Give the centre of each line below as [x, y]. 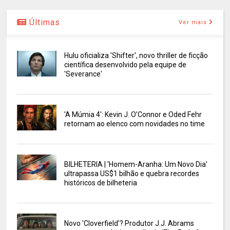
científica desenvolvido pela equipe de [125, 64]
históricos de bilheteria [100, 183]
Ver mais [193, 22]
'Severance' [83, 74]
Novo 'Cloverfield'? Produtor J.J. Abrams [129, 223]
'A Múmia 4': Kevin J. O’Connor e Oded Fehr [133, 114]
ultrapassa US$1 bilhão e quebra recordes [131, 173]
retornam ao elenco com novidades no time [134, 123]
